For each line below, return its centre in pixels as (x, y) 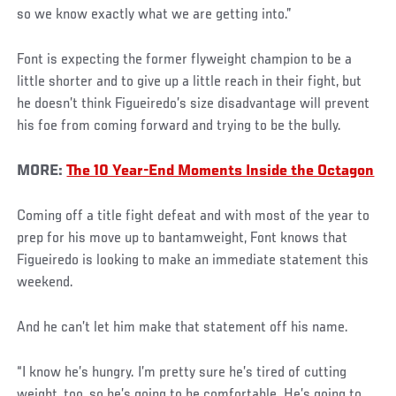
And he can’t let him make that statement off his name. (183, 328)
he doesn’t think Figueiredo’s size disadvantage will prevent (194, 105)
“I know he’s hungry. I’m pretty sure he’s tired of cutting (182, 373)
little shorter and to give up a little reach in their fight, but (190, 83)
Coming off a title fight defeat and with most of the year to (194, 217)
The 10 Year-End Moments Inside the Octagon (221, 172)
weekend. (46, 283)
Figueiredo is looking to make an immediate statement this (193, 261)
